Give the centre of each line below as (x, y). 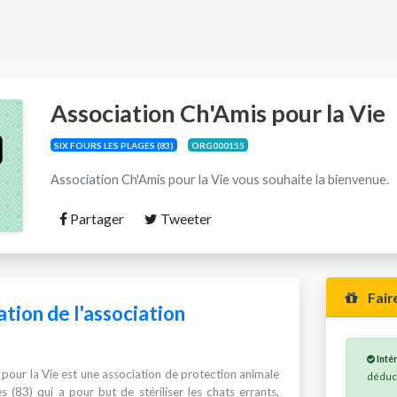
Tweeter (184, 218)
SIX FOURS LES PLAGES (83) (113, 145)
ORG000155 (218, 145)
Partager (95, 218)
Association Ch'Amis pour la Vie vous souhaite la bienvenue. (219, 179)
